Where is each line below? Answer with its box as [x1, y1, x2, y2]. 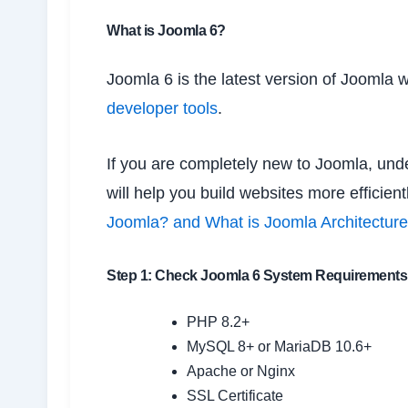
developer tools [107, 99, 218, 118]
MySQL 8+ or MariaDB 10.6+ [187, 338, 372, 354]
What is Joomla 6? [107, 23, 226, 39]
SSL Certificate [187, 387, 283, 403]
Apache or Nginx [187, 362, 295, 379]
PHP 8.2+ [187, 313, 250, 330]
